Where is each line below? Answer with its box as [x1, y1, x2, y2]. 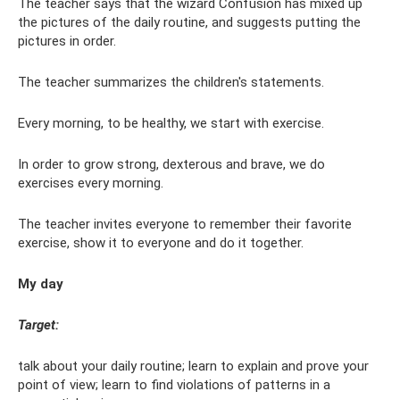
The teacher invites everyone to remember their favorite [18, 216, 352, 233]
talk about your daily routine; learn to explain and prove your [18, 358, 369, 375]
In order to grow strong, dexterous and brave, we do [18, 156, 325, 173]
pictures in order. [18, 33, 116, 50]
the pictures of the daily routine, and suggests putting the [18, 14, 361, 31]
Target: [18, 317, 59, 334]
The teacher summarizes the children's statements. [18, 74, 324, 91]
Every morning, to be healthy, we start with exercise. [18, 115, 324, 132]
